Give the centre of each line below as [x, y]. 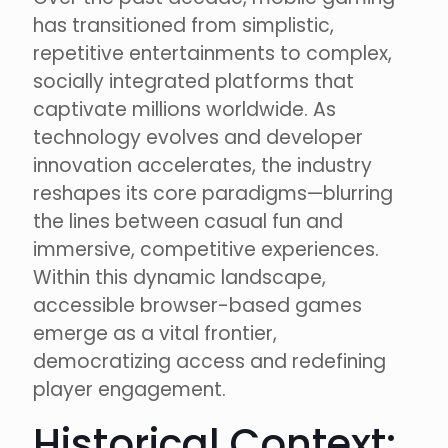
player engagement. [129, 390]
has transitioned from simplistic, [183, 26]
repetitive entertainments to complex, [212, 54]
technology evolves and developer [198, 138]
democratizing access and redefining [209, 362]
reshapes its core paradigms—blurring [213, 194]
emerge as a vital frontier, [155, 334]
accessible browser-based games [197, 306]
